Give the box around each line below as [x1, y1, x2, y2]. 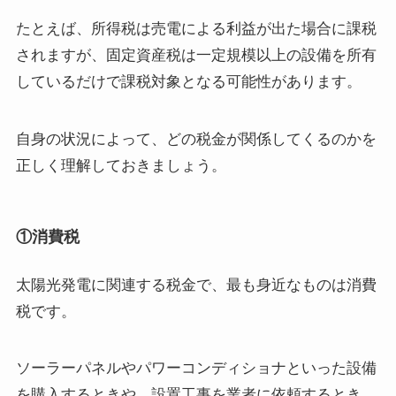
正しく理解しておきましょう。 [15, 156, 226, 174]
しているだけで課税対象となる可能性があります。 [15, 73, 362, 91]
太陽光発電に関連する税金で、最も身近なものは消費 [15, 276, 377, 293]
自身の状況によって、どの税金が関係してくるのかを [15, 130, 377, 148]
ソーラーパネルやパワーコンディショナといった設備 [15, 359, 377, 377]
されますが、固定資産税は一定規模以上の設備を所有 [15, 47, 377, 65]
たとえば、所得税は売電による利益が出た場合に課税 [15, 20, 377, 38]
